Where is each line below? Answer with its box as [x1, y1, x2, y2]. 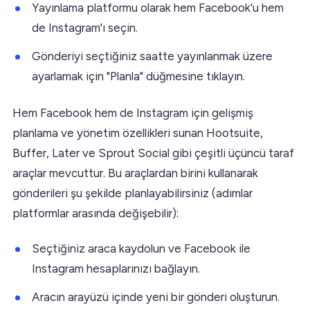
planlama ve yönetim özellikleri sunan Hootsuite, [12, 125, 263, 140]
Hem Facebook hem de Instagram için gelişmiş [12, 105, 253, 120]
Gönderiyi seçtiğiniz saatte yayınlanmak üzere [32, 48, 273, 63]
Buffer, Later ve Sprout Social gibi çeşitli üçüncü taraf [12, 145, 294, 160]
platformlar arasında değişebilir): [12, 206, 179, 220]
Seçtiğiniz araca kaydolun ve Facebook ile [32, 241, 250, 255]
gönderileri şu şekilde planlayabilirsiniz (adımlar [12, 185, 253, 200]
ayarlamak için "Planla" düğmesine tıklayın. [32, 69, 245, 83]
